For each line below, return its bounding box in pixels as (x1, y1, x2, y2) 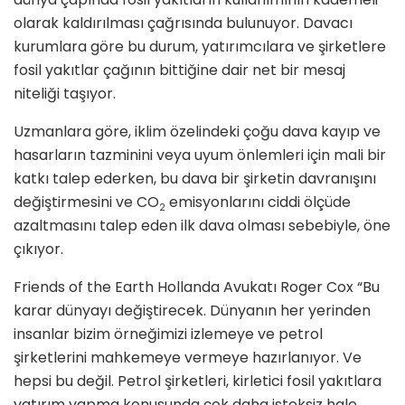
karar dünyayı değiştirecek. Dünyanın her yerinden (14, 300, 371, 322)
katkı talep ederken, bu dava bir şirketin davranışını (14, 168, 376, 190)
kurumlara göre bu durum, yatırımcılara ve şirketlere (14, 36, 386, 58)
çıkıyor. (14, 239, 63, 260)
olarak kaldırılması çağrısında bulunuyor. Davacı (14, 13, 353, 34)
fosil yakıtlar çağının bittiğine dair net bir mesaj (14, 60, 345, 81)
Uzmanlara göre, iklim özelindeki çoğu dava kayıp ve (14, 121, 381, 143)
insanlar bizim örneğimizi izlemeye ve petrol (14, 324, 323, 345)
